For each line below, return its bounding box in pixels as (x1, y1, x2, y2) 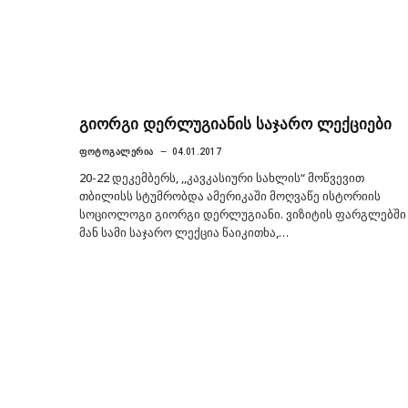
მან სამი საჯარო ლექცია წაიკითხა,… (79, 223, 289, 240)
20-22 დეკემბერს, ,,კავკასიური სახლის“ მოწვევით (79, 168, 364, 186)
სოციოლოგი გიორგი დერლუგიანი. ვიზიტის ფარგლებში (79, 205, 406, 222)
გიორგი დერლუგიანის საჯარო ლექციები (79, 115, 392, 133)
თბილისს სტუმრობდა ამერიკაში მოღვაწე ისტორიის (79, 187, 381, 204)
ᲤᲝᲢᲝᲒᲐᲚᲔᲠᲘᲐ (79, 146, 154, 157)
